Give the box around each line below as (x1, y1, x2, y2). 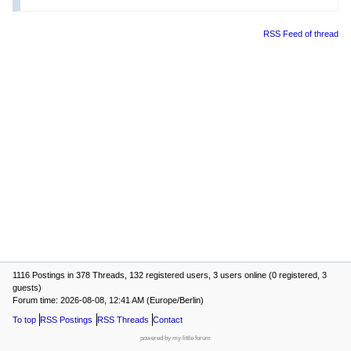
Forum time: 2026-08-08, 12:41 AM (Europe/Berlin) (13, 295, 204, 306)
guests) (13, 283, 42, 293)
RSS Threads (96, 314, 149, 324)
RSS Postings (40, 314, 93, 324)
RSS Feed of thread (263, 28, 338, 38)
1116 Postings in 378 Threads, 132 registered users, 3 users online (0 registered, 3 (13, 270, 327, 280)
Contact (153, 314, 183, 324)
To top (13, 314, 36, 324)
